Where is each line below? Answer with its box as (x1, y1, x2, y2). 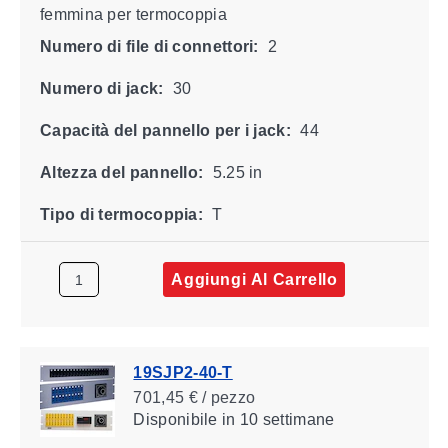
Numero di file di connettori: (39, 37, 259, 55)
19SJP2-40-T (132, 363, 233, 381)
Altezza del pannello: (39, 163, 203, 181)
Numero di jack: (39, 79, 163, 97)
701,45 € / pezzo (132, 388, 255, 406)
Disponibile (132, 410, 218, 428)
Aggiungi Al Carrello (170, 270, 337, 288)
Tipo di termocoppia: (39, 205, 203, 223)
